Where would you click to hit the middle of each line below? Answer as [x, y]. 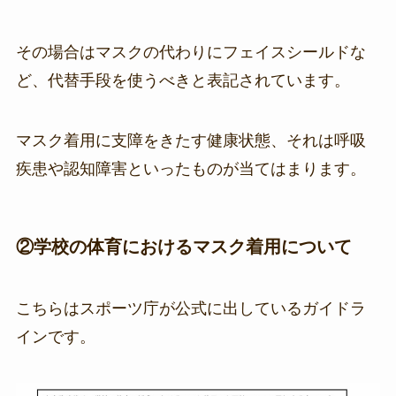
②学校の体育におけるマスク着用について [183, 247]
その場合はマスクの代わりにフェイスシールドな [190, 53]
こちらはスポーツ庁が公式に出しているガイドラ [190, 308]
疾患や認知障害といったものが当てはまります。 [190, 169]
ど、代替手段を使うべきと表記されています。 [183, 81]
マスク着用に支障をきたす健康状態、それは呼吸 [190, 141]
